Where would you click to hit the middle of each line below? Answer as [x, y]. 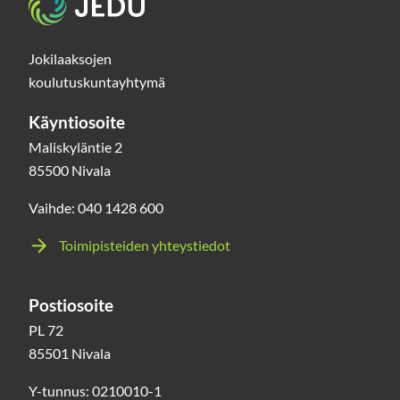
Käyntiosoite [77, 121]
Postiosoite [71, 304]
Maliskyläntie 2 [75, 146]
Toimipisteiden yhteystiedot [145, 245]
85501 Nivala [70, 353]
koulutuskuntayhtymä [97, 81]
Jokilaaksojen [70, 58]
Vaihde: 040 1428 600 [96, 207]
